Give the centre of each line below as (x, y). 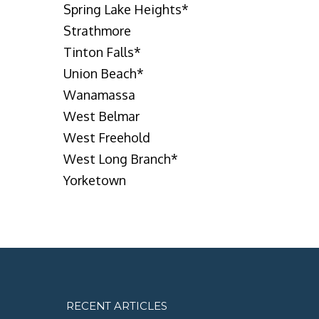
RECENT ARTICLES (116, 306)
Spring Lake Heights (122, 9)
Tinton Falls (98, 52)
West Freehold (106, 137)
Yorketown (94, 180)
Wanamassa (99, 95)
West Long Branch (117, 159)
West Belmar (101, 116)
